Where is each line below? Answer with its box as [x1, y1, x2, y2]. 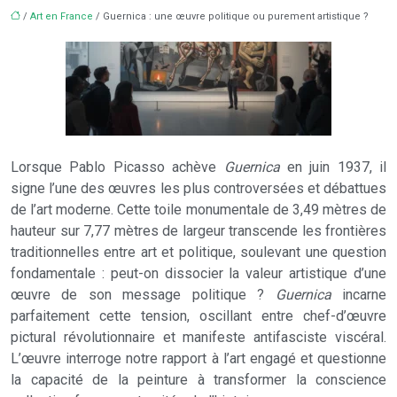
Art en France [30, 11, 93, 22]
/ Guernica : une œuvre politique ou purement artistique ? [93, 11, 369, 22]
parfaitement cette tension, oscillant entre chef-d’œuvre [11, 307, 386, 324]
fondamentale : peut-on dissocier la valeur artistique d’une [11, 265, 386, 282]
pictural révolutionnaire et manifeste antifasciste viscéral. [11, 329, 386, 346]
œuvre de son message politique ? [11, 286, 276, 303]
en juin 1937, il [279, 159, 386, 175]
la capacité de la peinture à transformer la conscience [11, 371, 386, 388]
